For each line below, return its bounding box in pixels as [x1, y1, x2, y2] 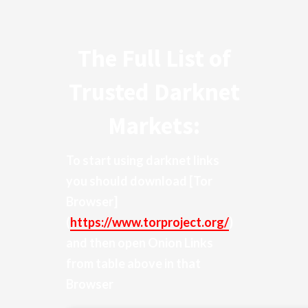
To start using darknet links [66, 153, 219, 168]
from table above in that [66, 256, 201, 271]
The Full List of [77, 43, 231, 74]
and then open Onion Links [66, 235, 213, 250]
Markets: [108, 111, 200, 141]
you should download [66, 173, 189, 188]
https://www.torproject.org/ [70, 214, 229, 230]
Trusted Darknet [68, 77, 240, 107]
